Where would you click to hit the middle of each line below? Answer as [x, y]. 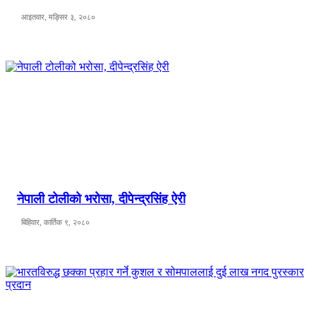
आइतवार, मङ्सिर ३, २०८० [58, 17]
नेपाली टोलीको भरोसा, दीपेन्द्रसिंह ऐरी [101, 199]
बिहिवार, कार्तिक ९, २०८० [55, 223]
